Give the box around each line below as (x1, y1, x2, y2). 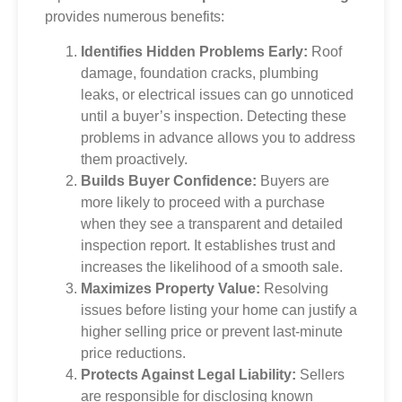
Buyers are (257, 172, 329, 188)
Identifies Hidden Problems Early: (81, 43, 308, 59)
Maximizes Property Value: (81, 280, 260, 296)
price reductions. (81, 345, 186, 361)
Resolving (260, 280, 328, 296)
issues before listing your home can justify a (81, 301, 357, 318)
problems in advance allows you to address (81, 129, 355, 145)
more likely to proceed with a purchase (81, 194, 325, 210)
